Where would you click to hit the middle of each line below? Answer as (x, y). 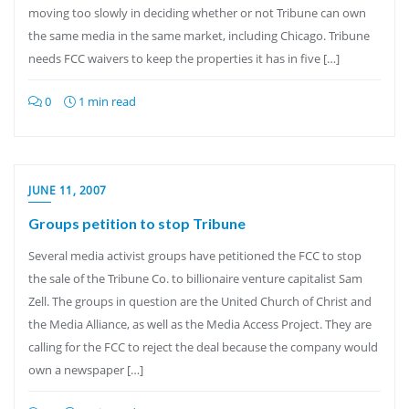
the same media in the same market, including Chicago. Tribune (199, 36)
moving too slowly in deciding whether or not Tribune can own (197, 13)
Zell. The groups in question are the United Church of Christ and (200, 301)
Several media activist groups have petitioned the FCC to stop (195, 256)
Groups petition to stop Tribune (137, 223)
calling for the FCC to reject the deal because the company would (203, 347)
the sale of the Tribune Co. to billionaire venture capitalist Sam (195, 278)
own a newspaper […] (86, 370)
